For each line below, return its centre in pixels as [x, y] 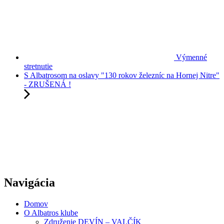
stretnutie [38, 66]
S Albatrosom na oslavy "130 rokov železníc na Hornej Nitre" [122, 75]
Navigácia [29, 182]
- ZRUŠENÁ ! [47, 84]
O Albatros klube [51, 212]
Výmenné [190, 57]
